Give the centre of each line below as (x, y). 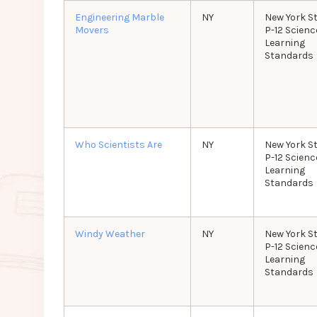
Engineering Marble (119, 18)
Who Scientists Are (118, 145)
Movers (92, 30)
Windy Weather (110, 234)
